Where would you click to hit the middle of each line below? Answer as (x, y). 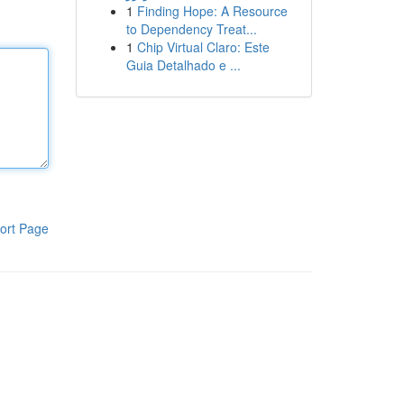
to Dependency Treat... (191, 29)
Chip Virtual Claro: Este (203, 47)
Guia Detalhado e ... (183, 65)
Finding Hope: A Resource (212, 11)
